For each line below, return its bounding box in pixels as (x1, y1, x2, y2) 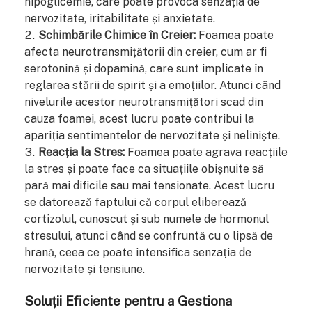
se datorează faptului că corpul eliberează (24, 195, 247, 209)
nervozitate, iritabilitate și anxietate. (24, 11, 215, 25)
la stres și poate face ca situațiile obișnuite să (24, 162, 264, 175)
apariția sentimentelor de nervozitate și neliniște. (24, 128, 280, 142)
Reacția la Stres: (38, 145, 125, 159)
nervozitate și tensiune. (24, 262, 145, 276)
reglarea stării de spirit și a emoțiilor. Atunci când (24, 78, 281, 92)
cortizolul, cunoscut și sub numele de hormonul (24, 212, 269, 226)
